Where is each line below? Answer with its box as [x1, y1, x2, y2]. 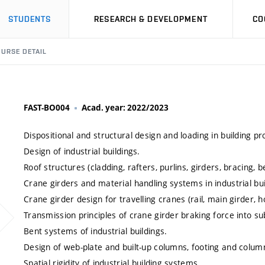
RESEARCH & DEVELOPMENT [94, 14, 208, 24]
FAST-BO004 [24, 102, 70, 113]
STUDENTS [8, 14, 51, 24]
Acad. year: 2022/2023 [82, 102, 169, 113]
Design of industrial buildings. [24, 146, 140, 157]
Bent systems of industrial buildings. [24, 225, 167, 237]
